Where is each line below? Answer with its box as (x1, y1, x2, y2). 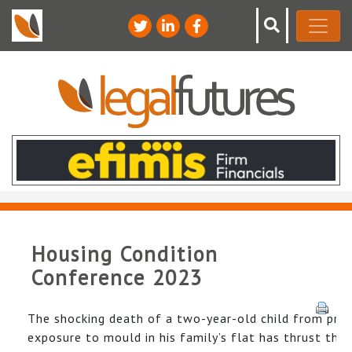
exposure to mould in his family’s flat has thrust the (27, 328, 346, 345)
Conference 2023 (31, 263, 203, 291)
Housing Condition (31, 240, 218, 267)
